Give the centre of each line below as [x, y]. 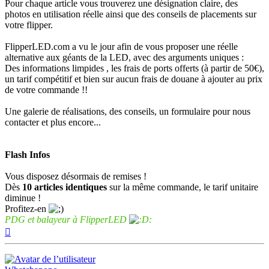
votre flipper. [29, 25]
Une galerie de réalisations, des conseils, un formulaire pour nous [128, 112]
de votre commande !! [46, 90]
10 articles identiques [66, 187]
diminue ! [23, 198]
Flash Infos [27, 155]
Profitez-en [27, 209]
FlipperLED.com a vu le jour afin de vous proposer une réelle [121, 47]
